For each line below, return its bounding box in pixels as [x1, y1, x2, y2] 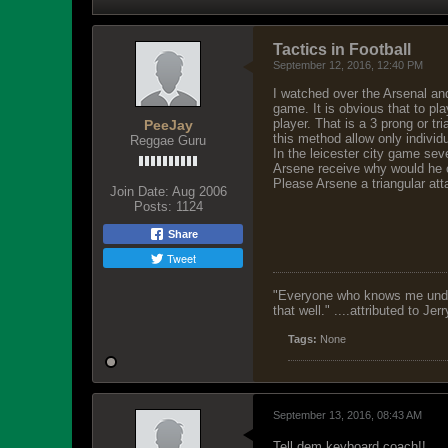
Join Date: [109, 184, 169, 199]
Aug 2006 [171, 184, 227, 199]
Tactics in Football [273, 41, 411, 58]
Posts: [133, 199, 172, 214]
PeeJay [143, 117, 193, 133]
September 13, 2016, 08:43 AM [273, 409, 422, 421]
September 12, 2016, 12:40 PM [273, 59, 423, 71]
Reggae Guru [130, 133, 206, 148]
